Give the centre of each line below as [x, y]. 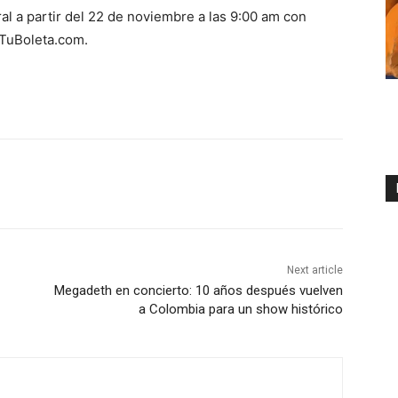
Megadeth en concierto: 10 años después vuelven [198, 290]
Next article [314, 270]
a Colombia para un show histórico [240, 309]
